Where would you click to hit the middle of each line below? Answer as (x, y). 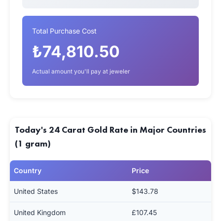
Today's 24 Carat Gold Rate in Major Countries (110, 129)
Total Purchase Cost (64, 31)
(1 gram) (33, 143)
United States (36, 191)
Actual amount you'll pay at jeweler (81, 71)
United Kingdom (40, 212)
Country (28, 170)
